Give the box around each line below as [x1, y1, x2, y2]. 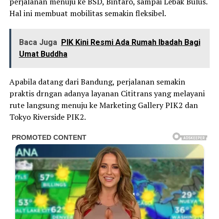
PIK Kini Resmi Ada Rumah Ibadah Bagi [61, 37, 200, 47]
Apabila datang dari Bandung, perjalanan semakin [9, 76, 185, 87]
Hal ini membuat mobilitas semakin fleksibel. [9, 7, 166, 19]
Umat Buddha [19, 49, 67, 59]
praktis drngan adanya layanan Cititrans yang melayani [9, 88, 205, 99]
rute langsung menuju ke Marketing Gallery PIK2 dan [9, 99, 198, 110]
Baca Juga [19, 37, 57, 47]
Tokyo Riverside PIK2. [9, 111, 86, 122]
